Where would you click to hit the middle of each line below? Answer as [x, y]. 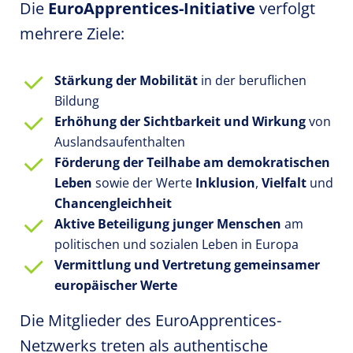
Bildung [77, 101]
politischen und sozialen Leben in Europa [176, 244]
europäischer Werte [116, 285]
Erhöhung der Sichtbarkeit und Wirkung [180, 121]
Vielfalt [284, 183]
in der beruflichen [252, 80]
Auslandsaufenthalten [120, 142]
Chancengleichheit [113, 203]
